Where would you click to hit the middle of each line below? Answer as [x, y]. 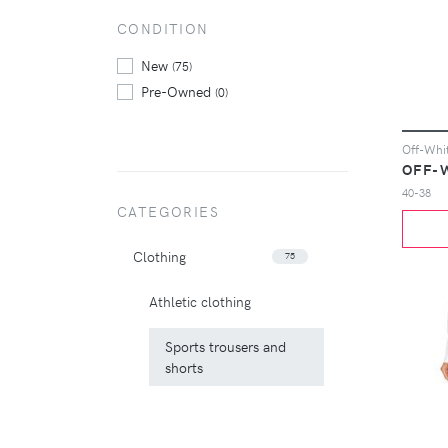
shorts [184, 367]
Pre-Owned [178, 90]
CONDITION [163, 29]
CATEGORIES [168, 211]
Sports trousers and [225, 346]
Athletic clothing [200, 301]
